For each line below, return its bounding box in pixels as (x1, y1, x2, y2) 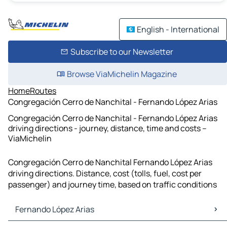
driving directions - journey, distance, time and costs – (8, 122, 207, 134)
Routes (30, 85, 56, 96)
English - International (137, 24, 219, 35)
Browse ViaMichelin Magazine (66, 68, 177, 80)
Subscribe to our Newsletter (70, 46, 173, 57)
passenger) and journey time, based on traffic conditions (8, 179, 217, 191)
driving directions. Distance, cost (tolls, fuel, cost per (8, 168, 202, 179)
